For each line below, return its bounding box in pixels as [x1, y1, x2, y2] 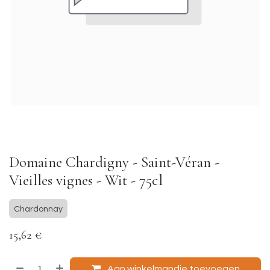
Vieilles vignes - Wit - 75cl [9, 171, 163, 189]
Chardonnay [14, 205, 63, 213]
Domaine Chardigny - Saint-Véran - [9, 153, 219, 171]
